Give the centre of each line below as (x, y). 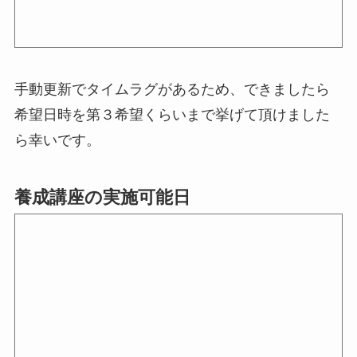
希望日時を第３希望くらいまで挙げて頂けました (172, 115)
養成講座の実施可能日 (102, 198)
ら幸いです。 (57, 141)
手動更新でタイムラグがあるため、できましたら (172, 90)
